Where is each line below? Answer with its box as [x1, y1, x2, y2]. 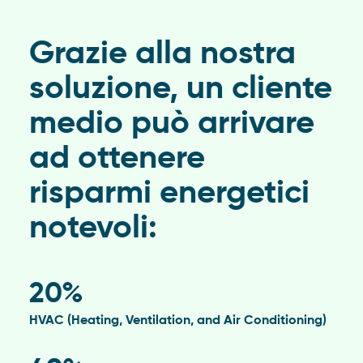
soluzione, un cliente [28, 72, 332, 105]
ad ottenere [28, 142, 205, 175]
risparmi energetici [28, 177, 310, 210]
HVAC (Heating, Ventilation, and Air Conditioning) [28, 314, 327, 327]
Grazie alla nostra [28, 37, 296, 70]
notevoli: [28, 211, 157, 245]
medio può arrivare [28, 107, 314, 140]
